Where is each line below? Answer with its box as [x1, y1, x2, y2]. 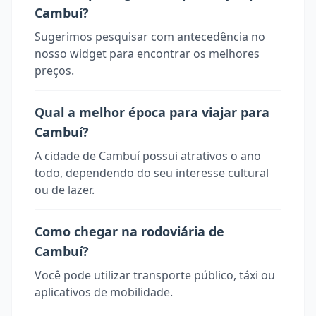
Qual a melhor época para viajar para [35, 104, 269, 121]
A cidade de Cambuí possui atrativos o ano [35, 148, 261, 164]
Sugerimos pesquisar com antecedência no [35, 29, 265, 44]
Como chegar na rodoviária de [35, 223, 224, 240]
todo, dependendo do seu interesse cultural [35, 165, 269, 181]
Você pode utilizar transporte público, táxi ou [35, 267, 275, 283]
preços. [35, 63, 74, 78]
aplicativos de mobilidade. [35, 284, 173, 300]
